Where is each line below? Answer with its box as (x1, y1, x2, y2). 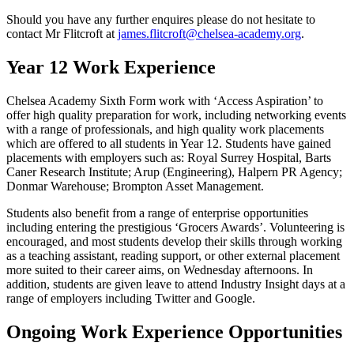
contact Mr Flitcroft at (6, 27, 118, 41)
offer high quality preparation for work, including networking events (6, 107, 346, 122)
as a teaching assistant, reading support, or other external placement (6, 248, 340, 262)
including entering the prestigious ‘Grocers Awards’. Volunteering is (6, 220, 345, 234)
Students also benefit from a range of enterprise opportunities (6, 205, 308, 220)
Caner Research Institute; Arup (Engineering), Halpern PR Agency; (6, 164, 342, 179)
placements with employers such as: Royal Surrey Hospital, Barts (6, 150, 331, 164)
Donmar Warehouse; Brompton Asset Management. (6, 179, 264, 193)
